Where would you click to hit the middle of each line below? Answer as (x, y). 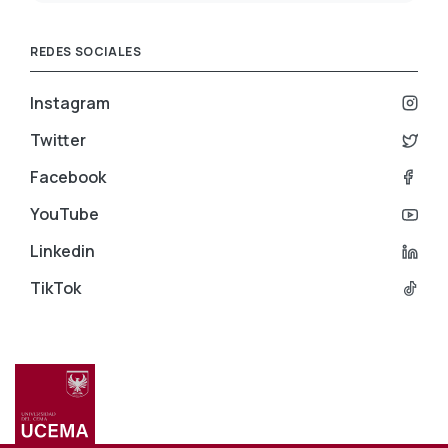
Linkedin (62, 251)
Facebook (68, 177)
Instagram (70, 103)
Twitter (58, 140)
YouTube (64, 214)
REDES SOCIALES (86, 52)
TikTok (55, 288)
